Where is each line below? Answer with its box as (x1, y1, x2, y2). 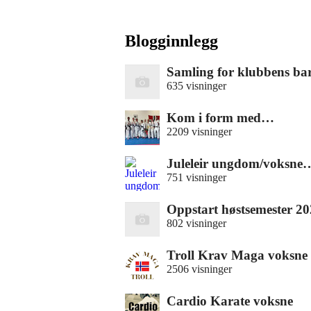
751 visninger (167, 171, 226, 183)
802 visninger (167, 217, 226, 229)
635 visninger (167, 79, 226, 92)
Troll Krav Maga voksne (167, 247, 308, 262)
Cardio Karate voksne (167, 293, 293, 308)
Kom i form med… (167, 110, 274, 125)
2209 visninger (167, 125, 232, 137)
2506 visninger (167, 262, 232, 275)
